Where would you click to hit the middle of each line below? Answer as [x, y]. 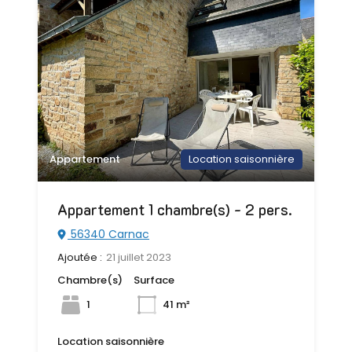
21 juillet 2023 [139, 257]
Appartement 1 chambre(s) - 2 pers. [175, 209]
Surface [154, 280]
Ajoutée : [80, 257]
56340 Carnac [108, 234]
